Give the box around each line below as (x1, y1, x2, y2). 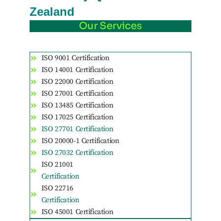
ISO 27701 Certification (41, 124, 113, 134)
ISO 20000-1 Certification (41, 136, 119, 146)
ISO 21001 (41, 160, 74, 170)
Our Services (79, 20, 142, 33)
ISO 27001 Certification (41, 89, 113, 99)
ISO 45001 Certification (41, 207, 113, 217)
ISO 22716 (41, 184, 74, 193)
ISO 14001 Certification (41, 65, 113, 75)
